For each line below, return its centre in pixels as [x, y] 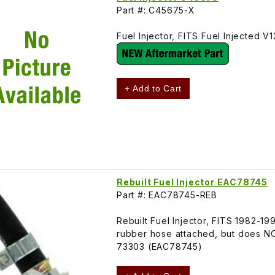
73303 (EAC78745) [160, 246]
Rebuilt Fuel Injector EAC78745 [192, 182]
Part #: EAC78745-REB [167, 195]
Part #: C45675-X [156, 10]
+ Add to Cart [153, 88]
